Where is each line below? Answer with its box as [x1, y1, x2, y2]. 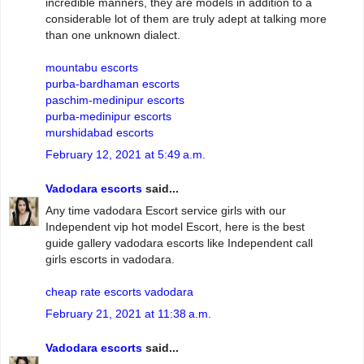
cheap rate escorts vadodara [45, 285, 193, 299]
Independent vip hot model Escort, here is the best [45, 220, 305, 234]
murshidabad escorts [45, 126, 154, 140]
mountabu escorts [45, 61, 138, 75]
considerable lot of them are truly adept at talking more [45, 12, 327, 26]
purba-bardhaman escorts [45, 77, 180, 91]
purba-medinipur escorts [45, 110, 171, 123]
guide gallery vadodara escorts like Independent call [45, 236, 313, 250]
